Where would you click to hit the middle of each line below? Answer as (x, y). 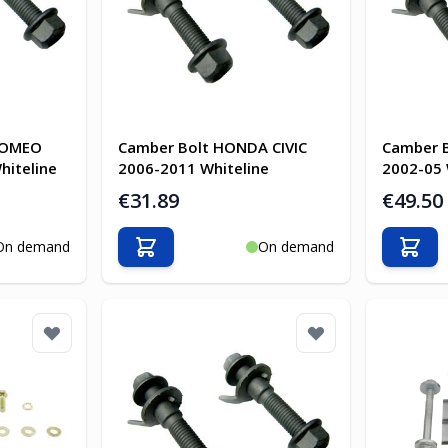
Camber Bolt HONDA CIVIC (212, 146)
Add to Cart (186, 255)
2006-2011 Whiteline (193, 167)
